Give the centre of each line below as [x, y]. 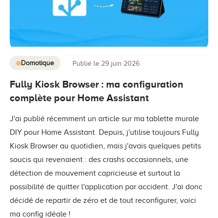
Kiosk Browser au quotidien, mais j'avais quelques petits [105, 146]
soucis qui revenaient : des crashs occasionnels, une [99, 160]
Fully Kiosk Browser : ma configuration [97, 84]
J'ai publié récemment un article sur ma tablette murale [104, 119]
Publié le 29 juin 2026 [106, 63]
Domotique [37, 63]
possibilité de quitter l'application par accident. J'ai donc [106, 187]
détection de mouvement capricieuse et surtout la [95, 173]
